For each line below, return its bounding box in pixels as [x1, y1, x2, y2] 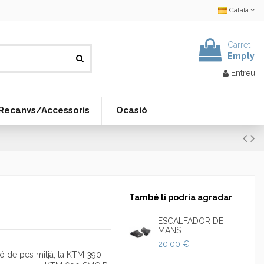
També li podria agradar [128, 192, 232, 202]
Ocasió [115, 105, 147, 116]
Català [227, 6, 250, 14]
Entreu [231, 68, 255, 78]
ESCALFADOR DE [157, 216, 223, 226]
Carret [227, 39, 250, 49]
